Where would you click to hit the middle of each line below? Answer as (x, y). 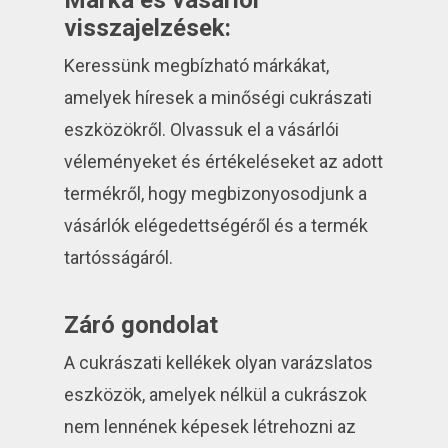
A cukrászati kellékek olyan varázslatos (219, 363)
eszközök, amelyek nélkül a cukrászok (216, 395)
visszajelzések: (148, 28)
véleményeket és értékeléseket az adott (224, 162)
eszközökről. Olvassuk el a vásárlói (202, 130)
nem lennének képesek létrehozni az (210, 427)
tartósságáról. (119, 258)
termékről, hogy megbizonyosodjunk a (216, 194)
